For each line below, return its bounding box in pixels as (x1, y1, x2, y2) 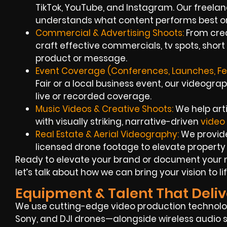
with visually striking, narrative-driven (35, 116, 201, 128)
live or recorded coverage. (35, 90, 152, 103)
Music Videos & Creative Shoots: (35, 103, 173, 116)
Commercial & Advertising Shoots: (35, 27, 184, 40)
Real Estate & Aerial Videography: (35, 128, 179, 141)
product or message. (35, 52, 127, 65)
